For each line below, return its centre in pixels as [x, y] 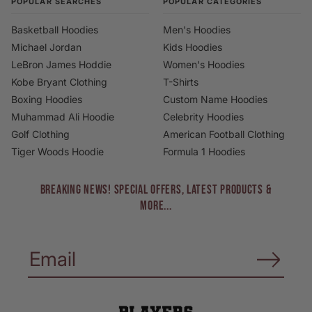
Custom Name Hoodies [215, 99]
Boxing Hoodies [47, 99]
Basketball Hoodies [55, 29]
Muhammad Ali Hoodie [63, 116]
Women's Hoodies [204, 64]
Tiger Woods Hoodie [57, 151]
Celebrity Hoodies [203, 116]
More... [156, 205]
